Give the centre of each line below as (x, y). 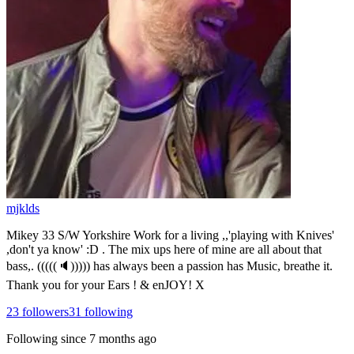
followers (44, 311)
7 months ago (123, 338)
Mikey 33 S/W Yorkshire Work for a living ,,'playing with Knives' (170, 235)
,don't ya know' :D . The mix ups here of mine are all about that (164, 249)
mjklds (23, 208)
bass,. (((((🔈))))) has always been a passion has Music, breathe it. (169, 265)
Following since (46, 338)
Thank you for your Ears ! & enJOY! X (105, 284)
